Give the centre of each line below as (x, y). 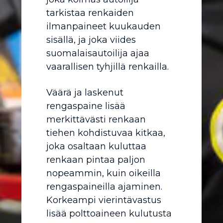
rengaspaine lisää (86, 106)
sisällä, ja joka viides (91, 40)
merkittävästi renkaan (96, 120)
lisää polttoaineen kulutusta (109, 214)
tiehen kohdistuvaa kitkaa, (106, 133)
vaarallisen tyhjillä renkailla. (108, 67)
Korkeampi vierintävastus (104, 200)
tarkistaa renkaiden (90, 13)
